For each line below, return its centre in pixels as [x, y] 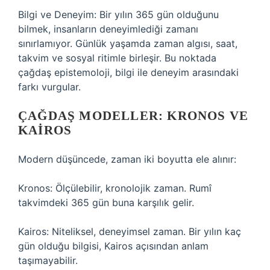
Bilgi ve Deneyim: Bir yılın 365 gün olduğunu [118, 14]
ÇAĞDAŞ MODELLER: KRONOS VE [133, 116]
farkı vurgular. [49, 87]
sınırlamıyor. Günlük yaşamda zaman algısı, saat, [128, 43]
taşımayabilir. [48, 260]
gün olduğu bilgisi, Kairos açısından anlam [113, 246]
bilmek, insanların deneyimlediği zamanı [108, 29]
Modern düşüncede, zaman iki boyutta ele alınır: [127, 159]
